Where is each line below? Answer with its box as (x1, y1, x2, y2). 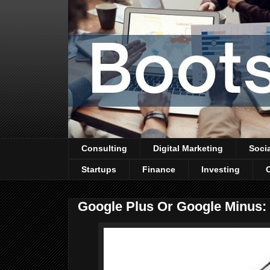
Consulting (81, 143, 127, 154)
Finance (142, 165, 175, 175)
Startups (81, 165, 116, 175)
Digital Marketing (153, 143, 223, 154)
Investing (201, 165, 240, 175)
